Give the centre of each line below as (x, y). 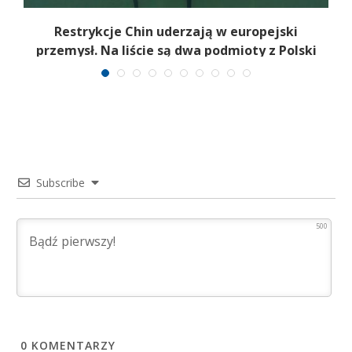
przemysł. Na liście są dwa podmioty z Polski (176, 51)
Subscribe (60, 182)
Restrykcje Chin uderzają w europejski (176, 32)
